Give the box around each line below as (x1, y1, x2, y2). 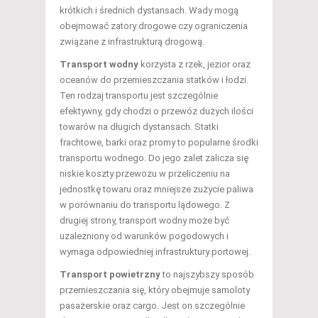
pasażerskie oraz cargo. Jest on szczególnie (60, 300, 245, 311)
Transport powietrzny (60, 268, 160, 280)
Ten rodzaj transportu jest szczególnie (60, 89, 218, 101)
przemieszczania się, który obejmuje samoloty (60, 284, 250, 295)
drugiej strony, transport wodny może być (60, 214, 229, 226)
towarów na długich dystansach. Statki (60, 121, 219, 132)
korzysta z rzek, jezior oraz (138, 58, 251, 70)
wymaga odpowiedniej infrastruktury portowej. (60, 246, 251, 257)
